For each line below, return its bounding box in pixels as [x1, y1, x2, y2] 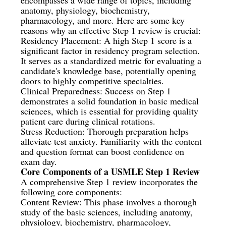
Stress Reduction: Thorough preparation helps [21, 125, 189, 137]
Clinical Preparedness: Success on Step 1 [21, 84, 172, 97]
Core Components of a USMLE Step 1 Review [21, 164, 200, 178]
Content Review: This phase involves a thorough [21, 195, 197, 208]
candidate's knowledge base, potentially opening [21, 64, 197, 77]
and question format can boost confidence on [21, 145, 185, 157]
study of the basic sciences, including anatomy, [21, 205, 193, 218]
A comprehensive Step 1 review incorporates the [21, 175, 198, 188]
